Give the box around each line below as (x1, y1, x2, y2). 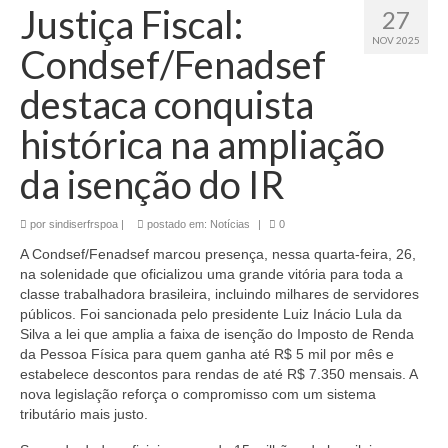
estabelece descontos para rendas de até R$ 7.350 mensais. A (20, 365, 417, 382)
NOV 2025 (372, 33, 420, 46)
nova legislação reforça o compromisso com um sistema (20, 385, 376, 402)
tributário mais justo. (20, 405, 148, 422)
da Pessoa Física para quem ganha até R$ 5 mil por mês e (20, 345, 394, 362)
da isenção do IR (20, 160, 285, 207)
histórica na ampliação (20, 120, 385, 167)
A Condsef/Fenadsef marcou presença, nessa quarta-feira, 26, (20, 245, 416, 262)
